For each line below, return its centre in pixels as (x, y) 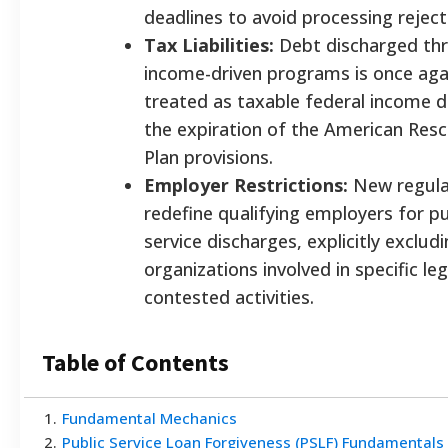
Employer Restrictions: (246, 184)
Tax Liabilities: (209, 44)
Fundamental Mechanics (149, 417)
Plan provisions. (208, 156)
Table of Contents (135, 362)
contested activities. (229, 296)
